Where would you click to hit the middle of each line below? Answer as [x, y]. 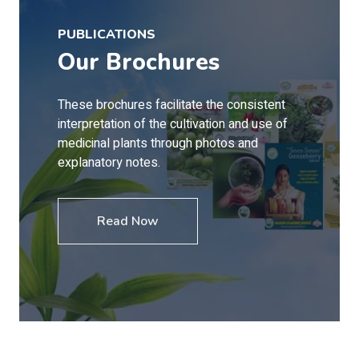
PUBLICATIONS [107, 34]
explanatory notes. [109, 163]
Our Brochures [139, 62]
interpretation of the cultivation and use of [173, 124]
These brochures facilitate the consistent [171, 105]
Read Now [128, 221]
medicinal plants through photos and [158, 143]
